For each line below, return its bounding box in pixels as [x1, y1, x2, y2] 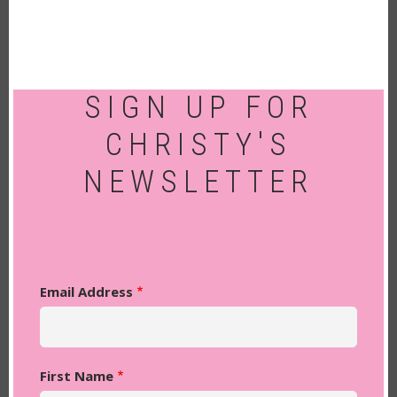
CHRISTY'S [105, 127, 292, 163]
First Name [40, 367, 113, 385]
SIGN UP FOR [83, 90, 314, 126]
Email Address [40, 283, 133, 300]
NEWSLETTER [83, 164, 314, 200]
